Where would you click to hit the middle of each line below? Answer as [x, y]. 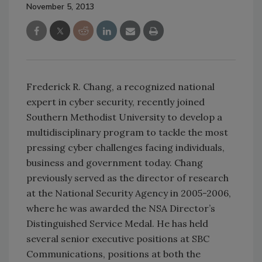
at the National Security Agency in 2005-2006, [129, 193]
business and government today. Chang [115, 162]
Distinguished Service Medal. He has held [117, 223]
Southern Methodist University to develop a [124, 117]
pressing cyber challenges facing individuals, [125, 147]
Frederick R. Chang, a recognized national [120, 86]
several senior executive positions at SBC [118, 238]
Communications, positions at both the [113, 254]
